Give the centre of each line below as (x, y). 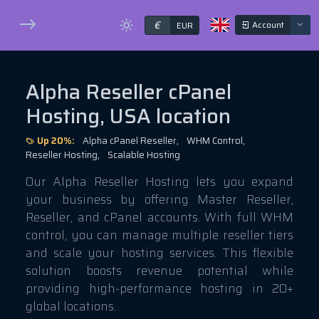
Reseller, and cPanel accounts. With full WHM (159, 218)
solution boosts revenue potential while (159, 271)
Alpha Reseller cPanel (129, 92)
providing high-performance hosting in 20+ (159, 289)
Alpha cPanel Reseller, (131, 141)
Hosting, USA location (128, 116)
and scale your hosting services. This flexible (159, 253)
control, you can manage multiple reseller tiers (159, 235)
